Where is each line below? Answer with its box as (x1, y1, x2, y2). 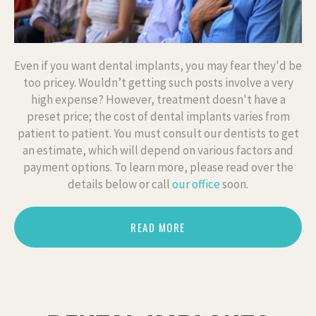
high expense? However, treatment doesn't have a (30, 91, 286, 107)
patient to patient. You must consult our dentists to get (17, 125, 299, 141)
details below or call (68, 176, 172, 192)
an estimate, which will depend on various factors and (23, 142, 293, 158)
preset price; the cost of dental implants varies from (26, 108, 290, 124)
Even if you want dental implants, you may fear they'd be (14, 57, 302, 73)
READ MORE (130, 219, 186, 235)
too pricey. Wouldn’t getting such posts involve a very (23, 74, 293, 90)
